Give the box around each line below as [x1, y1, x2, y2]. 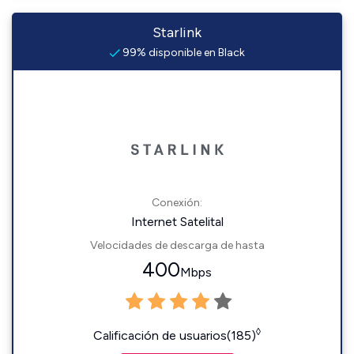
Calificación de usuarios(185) [93, 328, 256, 343]
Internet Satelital [130, 214, 224, 229]
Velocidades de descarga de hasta [89, 239, 265, 252]
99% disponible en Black [120, 46, 245, 59]
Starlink [153, 24, 201, 41]
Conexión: [152, 196, 202, 209]
